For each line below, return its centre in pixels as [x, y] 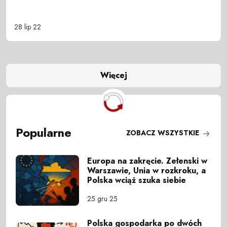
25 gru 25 [103, 199]
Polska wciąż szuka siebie [137, 180]
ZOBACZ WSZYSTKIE [163, 133]
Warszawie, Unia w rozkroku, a [147, 171]
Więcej [113, 75]
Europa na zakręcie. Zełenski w [147, 161]
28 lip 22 [28, 27]
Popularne [44, 133]
